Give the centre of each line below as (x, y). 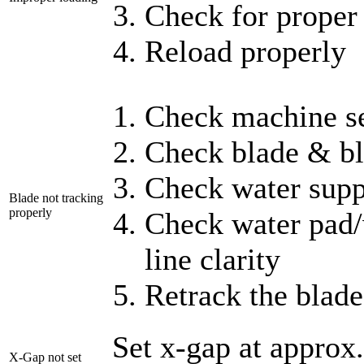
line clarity (212, 260)
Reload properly (245, 52)
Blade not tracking (56, 198)
